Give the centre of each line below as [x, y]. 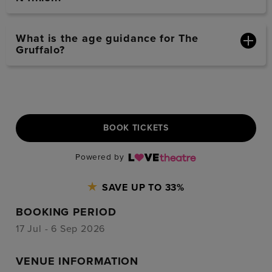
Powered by [101, 157]
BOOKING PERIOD [66, 212]
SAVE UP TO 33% [142, 187]
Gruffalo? [41, 49]
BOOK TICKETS [136, 127]
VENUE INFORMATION [77, 261]
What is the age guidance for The [107, 38]
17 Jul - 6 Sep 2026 [61, 229]
